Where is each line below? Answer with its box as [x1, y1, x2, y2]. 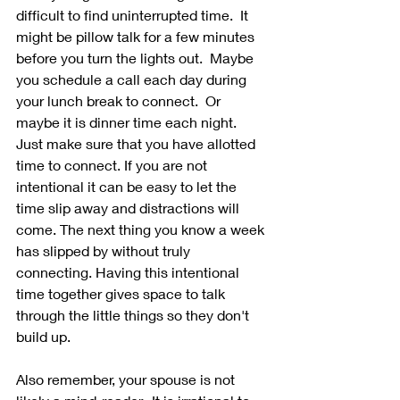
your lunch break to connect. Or [16, 92, 224, 110]
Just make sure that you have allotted [16, 135, 259, 153]
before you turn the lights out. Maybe [16, 49, 257, 67]
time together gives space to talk [16, 285, 229, 303]
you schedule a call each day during [16, 71, 250, 88]
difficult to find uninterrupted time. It [16, 6, 252, 24]
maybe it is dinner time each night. [16, 113, 244, 131]
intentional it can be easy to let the [16, 178, 240, 196]
